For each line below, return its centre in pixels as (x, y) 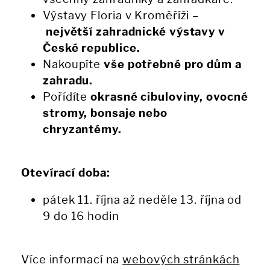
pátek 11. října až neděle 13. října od (143, 200)
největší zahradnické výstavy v (135, 32)
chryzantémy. (82, 130)
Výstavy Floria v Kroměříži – (121, 16)
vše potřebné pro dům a (173, 64)
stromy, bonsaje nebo (105, 113)
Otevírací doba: (67, 173)
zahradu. (68, 81)
